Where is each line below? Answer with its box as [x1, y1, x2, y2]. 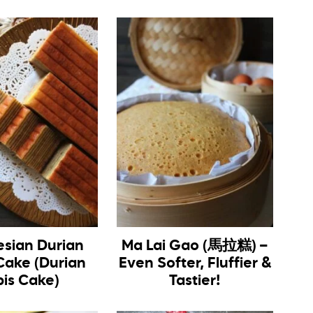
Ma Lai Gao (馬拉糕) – [122, 238, 269, 254]
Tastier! [169, 273, 221, 289]
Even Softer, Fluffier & [118, 256, 272, 271]
